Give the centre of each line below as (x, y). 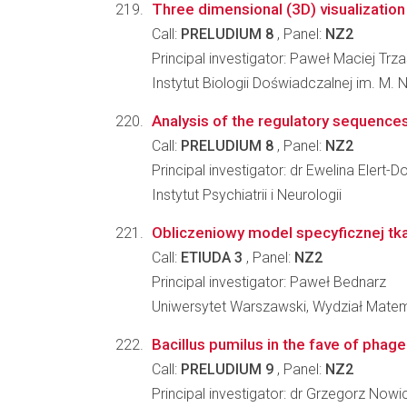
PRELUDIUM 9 (227, 369)
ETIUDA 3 (212, 258)
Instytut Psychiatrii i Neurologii (247, 195)
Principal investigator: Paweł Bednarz (269, 282)
